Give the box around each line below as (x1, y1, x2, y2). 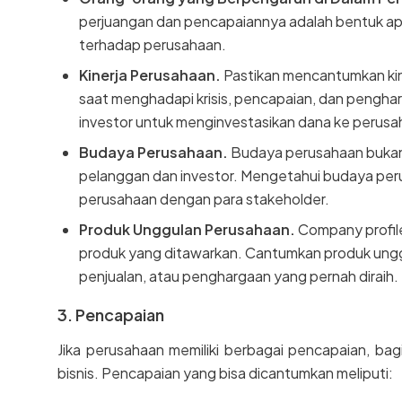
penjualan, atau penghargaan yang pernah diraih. (79, 266, 398, 285)
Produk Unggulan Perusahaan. (79, 219, 295, 239)
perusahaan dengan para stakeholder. (79, 188, 329, 208)
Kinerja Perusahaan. (79, 65, 221, 84)
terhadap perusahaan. (79, 34, 226, 54)
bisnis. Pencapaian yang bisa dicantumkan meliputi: (57, 363, 393, 382)
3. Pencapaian (57, 303, 164, 325)
